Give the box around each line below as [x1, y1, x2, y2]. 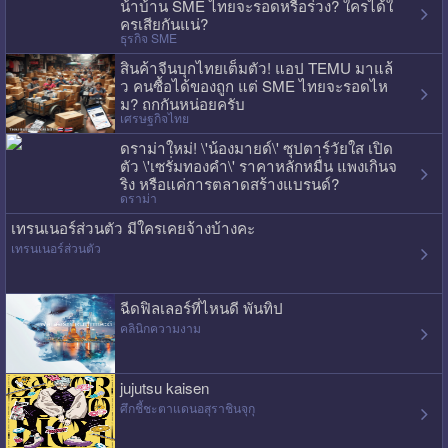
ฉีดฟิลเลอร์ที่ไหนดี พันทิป [119, 296, 283, 318]
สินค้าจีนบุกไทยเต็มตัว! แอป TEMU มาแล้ [119, 56, 393, 78]
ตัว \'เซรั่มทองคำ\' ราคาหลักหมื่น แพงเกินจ [119, 154, 397, 176]
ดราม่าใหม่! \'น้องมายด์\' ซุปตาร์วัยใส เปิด [119, 136, 393, 158]
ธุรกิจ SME [119, 29, 177, 47]
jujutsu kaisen [119, 376, 209, 398]
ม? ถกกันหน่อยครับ [119, 92, 245, 114]
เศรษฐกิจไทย [119, 109, 189, 127]
